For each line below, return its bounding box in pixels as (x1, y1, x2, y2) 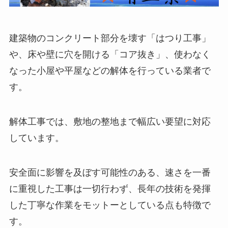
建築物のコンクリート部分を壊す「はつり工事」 (9, 33, 211, 43)
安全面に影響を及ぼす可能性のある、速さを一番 (9, 167, 211, 178)
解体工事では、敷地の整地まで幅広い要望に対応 (9, 116, 211, 127)
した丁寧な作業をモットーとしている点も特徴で (9, 199, 211, 210)
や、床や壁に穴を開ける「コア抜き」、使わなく (9, 49, 211, 60)
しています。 (9, 132, 64, 143)
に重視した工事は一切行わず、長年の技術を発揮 (9, 183, 211, 194)
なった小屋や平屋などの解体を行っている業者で (9, 65, 211, 76)
